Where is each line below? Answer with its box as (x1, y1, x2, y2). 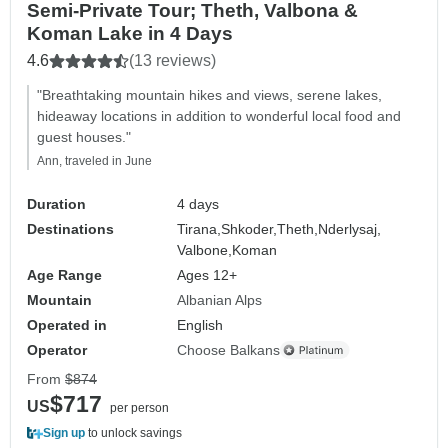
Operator (27, 341, 87, 358)
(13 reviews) (129, 51, 216, 69)
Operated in (27, 316, 107, 333)
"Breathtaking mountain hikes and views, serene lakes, (37, 86, 382, 103)
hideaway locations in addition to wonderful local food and (37, 107, 401, 124)
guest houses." (37, 128, 131, 145)
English (177, 316, 224, 333)
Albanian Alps (177, 291, 263, 308)
